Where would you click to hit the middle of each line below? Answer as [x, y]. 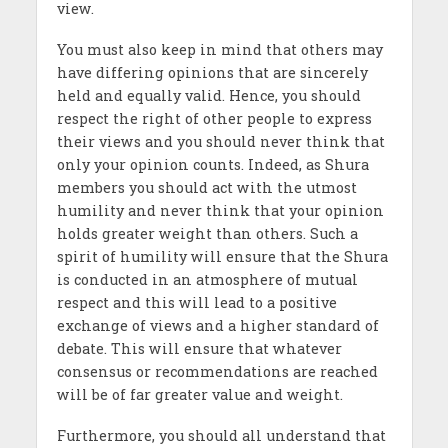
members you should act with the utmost [206, 188]
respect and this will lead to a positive [196, 303]
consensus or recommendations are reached [217, 372]
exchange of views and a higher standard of [217, 326]
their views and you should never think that [220, 142]
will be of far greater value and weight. [199, 395]
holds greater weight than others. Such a [207, 234]
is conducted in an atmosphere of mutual [207, 280]
